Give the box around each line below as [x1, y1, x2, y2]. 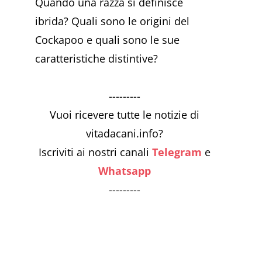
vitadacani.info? [86, 126, 163, 140]
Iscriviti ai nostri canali [39, 144, 152, 159]
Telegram [152, 144, 202, 159]
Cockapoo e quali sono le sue [35, 33, 180, 47]
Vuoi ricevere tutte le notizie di [50, 107, 199, 122]
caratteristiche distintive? [35, 51, 158, 66]
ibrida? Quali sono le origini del [35, 14, 189, 29]
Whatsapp [98, 163, 151, 178]
